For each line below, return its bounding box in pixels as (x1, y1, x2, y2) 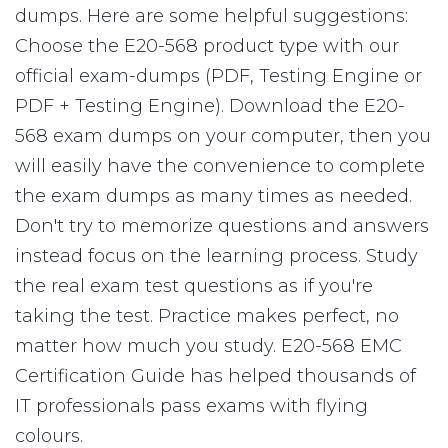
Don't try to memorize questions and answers (15, 215, 429, 237)
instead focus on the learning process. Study (15, 245, 418, 267)
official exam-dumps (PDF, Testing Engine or (15, 65, 422, 87)
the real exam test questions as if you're (15, 275, 373, 297)
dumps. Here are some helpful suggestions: (15, 5, 408, 27)
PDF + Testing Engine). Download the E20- (15, 95, 405, 117)
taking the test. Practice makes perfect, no (15, 305, 399, 327)
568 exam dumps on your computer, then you (15, 125, 431, 147)
